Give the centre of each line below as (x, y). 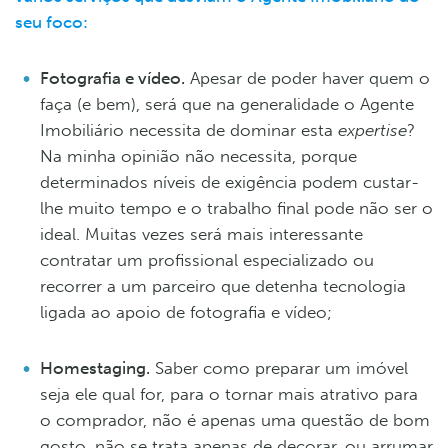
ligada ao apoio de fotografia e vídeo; (186, 311)
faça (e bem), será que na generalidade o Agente (227, 103)
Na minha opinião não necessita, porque (198, 155)
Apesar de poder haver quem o (307, 77)
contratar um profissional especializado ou (207, 259)
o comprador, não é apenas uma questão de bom (235, 419)
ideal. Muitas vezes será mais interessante (201, 233)
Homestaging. (95, 367)
